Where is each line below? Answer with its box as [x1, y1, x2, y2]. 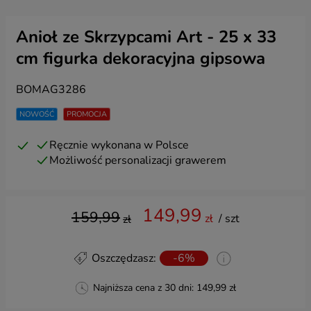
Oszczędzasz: [92, 251, 156, 266]
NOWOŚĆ [19, 109, 54, 119]
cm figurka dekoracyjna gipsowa [16, 47, 265, 69]
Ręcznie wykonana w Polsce [49, 137, 189, 153]
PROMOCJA [67, 109, 107, 119]
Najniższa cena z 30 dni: [92, 281, 194, 294]
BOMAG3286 [16, 82, 86, 97]
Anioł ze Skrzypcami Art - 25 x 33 [16, 26, 276, 48]
